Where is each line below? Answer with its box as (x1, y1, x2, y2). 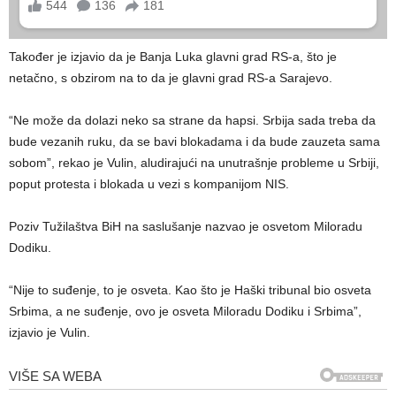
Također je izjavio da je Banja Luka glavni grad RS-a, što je (9, 49, 337, 64)
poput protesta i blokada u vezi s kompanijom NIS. (9, 176, 289, 191)
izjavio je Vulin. (9, 324, 90, 339)
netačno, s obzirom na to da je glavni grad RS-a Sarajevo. (9, 70, 332, 85)
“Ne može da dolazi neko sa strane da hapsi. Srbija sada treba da (9, 112, 376, 127)
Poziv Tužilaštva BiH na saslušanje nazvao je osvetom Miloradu (9, 218, 362, 233)
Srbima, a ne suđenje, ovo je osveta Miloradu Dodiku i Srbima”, (9, 303, 362, 318)
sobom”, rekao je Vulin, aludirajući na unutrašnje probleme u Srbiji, (9, 155, 379, 170)
